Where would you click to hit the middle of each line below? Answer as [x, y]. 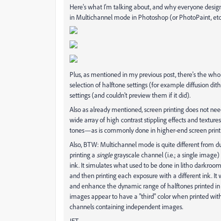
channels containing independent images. [126, 206]
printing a [83, 154]
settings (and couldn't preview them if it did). [130, 95]
